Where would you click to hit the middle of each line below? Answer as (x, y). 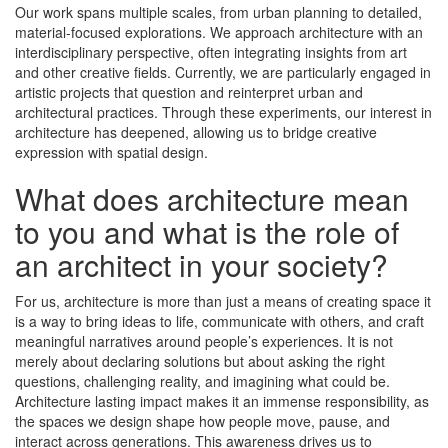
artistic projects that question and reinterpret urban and (189, 92)
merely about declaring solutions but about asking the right (200, 361)
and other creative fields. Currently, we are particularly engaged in (223, 72)
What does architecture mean (212, 199)
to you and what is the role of (207, 232)
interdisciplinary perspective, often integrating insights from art (211, 52)
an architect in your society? (201, 265)
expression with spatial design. (111, 152)
